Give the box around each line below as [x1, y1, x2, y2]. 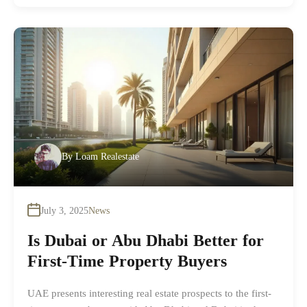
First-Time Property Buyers [27, 251, 227, 270]
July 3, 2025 [40, 205, 88, 216]
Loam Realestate [75, 151, 139, 162]
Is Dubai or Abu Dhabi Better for [27, 231, 264, 249]
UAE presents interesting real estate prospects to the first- [27, 287, 271, 299]
